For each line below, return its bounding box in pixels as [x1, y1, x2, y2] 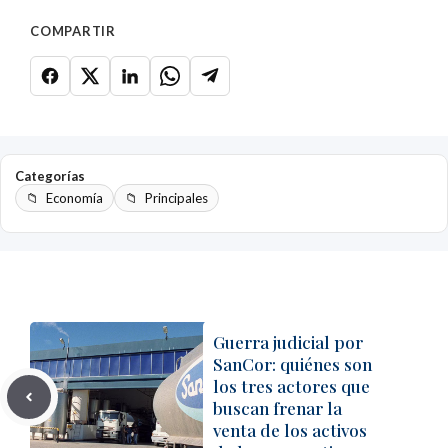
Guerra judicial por [213, 331, 363, 353]
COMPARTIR [30, 23, 117, 39]
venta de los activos [213, 419, 367, 441]
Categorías [15, 168, 85, 184]
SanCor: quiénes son [213, 353, 372, 375]
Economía [46, 190, 103, 206]
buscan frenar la [213, 397, 342, 419]
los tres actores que [213, 375, 370, 397]
